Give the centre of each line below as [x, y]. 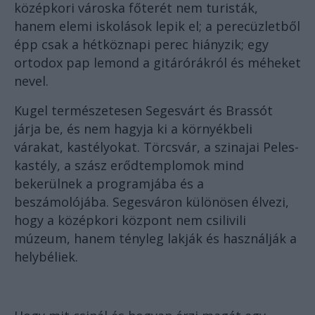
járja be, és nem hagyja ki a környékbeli [133, 129]
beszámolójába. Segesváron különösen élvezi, [152, 202]
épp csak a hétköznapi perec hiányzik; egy [141, 45]
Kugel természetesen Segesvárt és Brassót [143, 111]
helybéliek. [46, 257]
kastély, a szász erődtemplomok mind [129, 166]
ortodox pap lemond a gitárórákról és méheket [157, 63]
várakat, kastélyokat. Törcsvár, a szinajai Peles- [156, 147]
